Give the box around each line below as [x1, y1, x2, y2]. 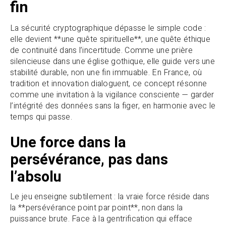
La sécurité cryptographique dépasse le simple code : [10, 22, 206, 34]
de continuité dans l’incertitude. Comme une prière [10, 44, 193, 56]
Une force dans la [10, 132, 126, 153]
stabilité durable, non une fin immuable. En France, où [10, 66, 202, 79]
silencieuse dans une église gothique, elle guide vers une [10, 55, 215, 68]
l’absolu [10, 166, 62, 188]
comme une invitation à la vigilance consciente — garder [10, 88, 214, 101]
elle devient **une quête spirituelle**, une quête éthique [10, 33, 211, 45]
